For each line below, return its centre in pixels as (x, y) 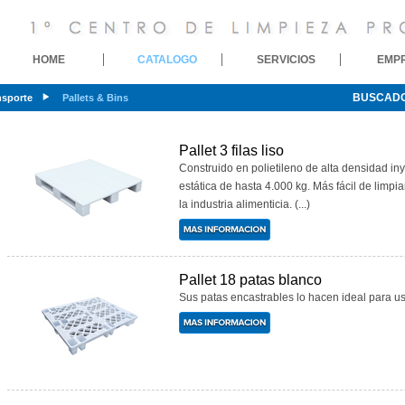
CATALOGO (167, 60)
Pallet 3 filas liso (231, 151)
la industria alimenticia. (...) (245, 204)
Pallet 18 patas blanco (250, 280)
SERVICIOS (286, 60)
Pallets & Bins (95, 98)
